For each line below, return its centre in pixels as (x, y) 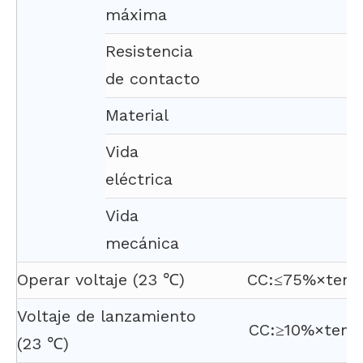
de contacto (153, 79)
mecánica (142, 243)
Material (137, 115)
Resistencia (149, 51)
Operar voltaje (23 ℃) (101, 280)
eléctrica (139, 179)
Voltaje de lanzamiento (107, 316)
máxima (136, 15)
